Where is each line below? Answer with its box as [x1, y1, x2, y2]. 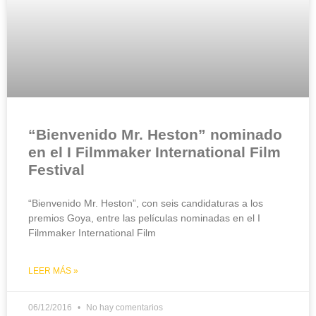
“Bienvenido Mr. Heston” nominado [28, 126, 282, 143]
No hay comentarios [84, 303, 163, 313]
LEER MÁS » [28, 266, 78, 276]
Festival [28, 162, 85, 178]
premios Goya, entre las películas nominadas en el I [28, 212, 260, 224]
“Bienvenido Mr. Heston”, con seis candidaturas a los [28, 197, 263, 209]
